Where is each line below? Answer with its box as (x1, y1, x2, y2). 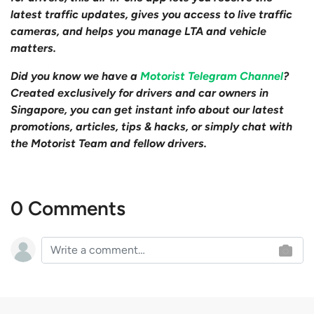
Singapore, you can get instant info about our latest (11, 103, 284, 117)
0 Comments (11, 196, 125, 221)
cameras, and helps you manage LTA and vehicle (11, 25, 266, 39)
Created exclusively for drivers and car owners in (11, 86, 268, 100)
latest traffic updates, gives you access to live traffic (11, 8, 292, 22)
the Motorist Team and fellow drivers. (11, 137, 207, 151)
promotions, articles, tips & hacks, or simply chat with (11, 120, 292, 134)
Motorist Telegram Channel (140, 69, 283, 83)
